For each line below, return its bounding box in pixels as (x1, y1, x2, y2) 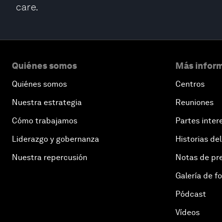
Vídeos (175, 208, 200, 217)
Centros (175, 79, 205, 89)
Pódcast (175, 189, 206, 199)
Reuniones (175, 98, 214, 107)
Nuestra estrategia (12, 98, 82, 107)
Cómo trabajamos (12, 116, 77, 125)
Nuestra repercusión (12, 153, 87, 162)
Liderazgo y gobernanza (12, 134, 99, 144)
